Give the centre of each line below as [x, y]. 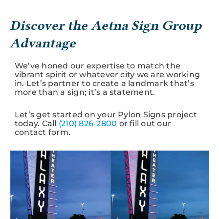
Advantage [43, 43]
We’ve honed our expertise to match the [98, 66]
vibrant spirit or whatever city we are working [108, 74]
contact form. [43, 132]
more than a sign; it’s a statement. [85, 92]
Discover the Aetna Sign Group [106, 25]
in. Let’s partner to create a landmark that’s [104, 83]
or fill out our [144, 123]
